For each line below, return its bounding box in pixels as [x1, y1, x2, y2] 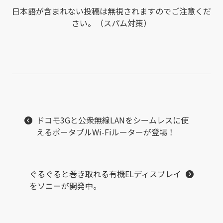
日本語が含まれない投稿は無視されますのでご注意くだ [12, 5, 211, 17]
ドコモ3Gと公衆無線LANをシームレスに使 [36, 114, 189, 126]
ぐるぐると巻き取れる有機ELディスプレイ [29, 168, 181, 180]
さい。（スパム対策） [72, 17, 151, 29]
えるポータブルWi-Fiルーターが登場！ [36, 126, 175, 138]
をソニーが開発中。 [29, 180, 101, 192]
